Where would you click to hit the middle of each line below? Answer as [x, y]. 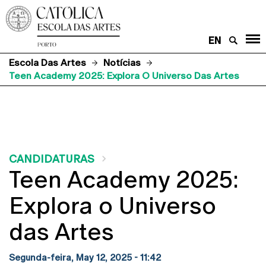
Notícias [122, 62]
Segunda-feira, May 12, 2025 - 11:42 [85, 257]
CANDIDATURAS [52, 159]
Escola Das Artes [47, 62]
